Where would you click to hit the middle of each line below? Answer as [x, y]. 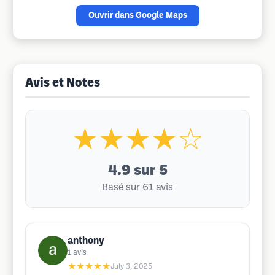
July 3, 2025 [131, 267]
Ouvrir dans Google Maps [137, 16]
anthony [86, 241]
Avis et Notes [63, 83]
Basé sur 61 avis [137, 188]
